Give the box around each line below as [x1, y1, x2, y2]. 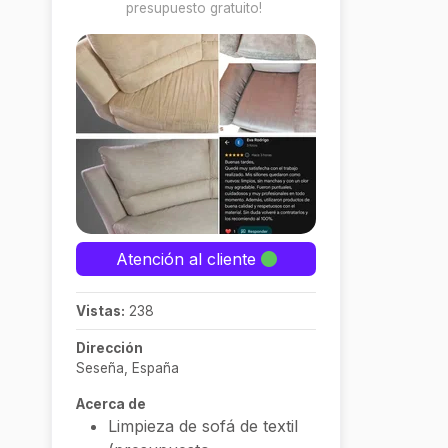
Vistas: [76, 303, 125, 319]
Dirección [76, 340, 143, 356]
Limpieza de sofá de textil [108, 416, 298, 436]
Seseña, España [76, 360, 179, 376]
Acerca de [76, 396, 146, 412]
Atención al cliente [115, 249, 261, 269]
